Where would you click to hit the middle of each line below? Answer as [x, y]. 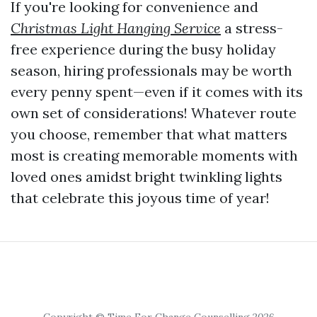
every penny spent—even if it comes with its [157, 92]
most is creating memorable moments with [154, 155]
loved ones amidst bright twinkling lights [146, 177]
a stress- [252, 28]
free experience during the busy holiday [143, 49]
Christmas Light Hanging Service [116, 28]
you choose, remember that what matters [149, 134]
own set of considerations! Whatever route [154, 113]
